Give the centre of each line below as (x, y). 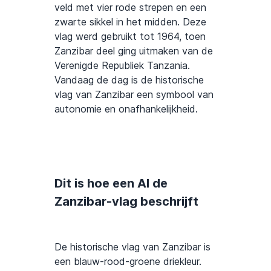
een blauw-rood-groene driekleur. (128, 261)
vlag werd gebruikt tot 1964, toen (130, 36)
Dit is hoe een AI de (111, 183)
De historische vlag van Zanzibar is (132, 247)
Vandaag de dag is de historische (129, 80)
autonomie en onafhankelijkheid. (126, 109)
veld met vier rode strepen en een (130, 7)
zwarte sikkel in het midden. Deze (130, 22)
